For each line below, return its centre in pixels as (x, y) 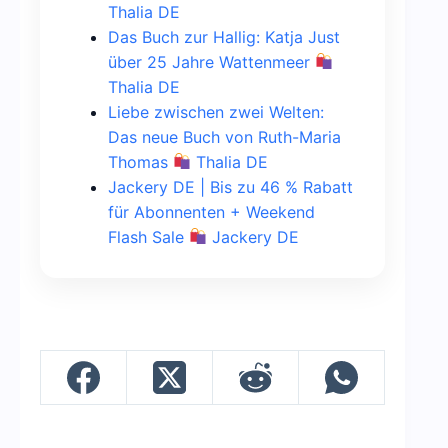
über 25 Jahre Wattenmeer (211, 61)
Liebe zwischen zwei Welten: (216, 111)
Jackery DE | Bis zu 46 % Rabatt (230, 186)
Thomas (140, 161)
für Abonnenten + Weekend (211, 211)
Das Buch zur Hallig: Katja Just (224, 36)
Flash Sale (148, 236)
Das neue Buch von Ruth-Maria (224, 136)
